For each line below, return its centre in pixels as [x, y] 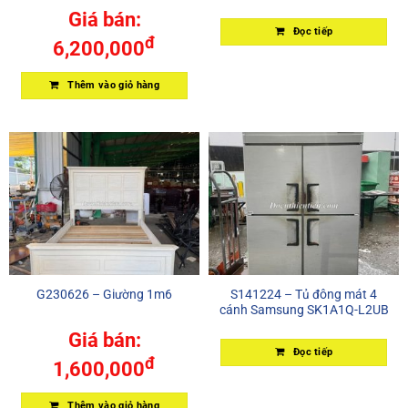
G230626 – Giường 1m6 [104, 294]
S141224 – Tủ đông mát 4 [304, 294]
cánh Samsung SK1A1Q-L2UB [304, 309]
